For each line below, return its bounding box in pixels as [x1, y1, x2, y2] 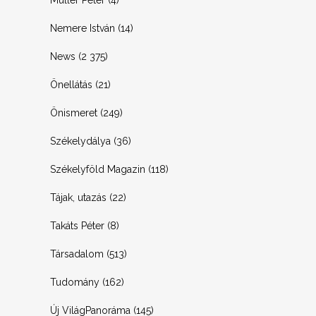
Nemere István [50, 23, 115, 34]
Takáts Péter [50, 220, 104, 231]
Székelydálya [50, 135, 111, 147]
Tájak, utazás [50, 192, 107, 203]
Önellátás [50, 79, 92, 90]
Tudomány [50, 276, 99, 288]
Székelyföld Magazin [50, 164, 145, 175]
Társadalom [50, 248, 104, 260]
